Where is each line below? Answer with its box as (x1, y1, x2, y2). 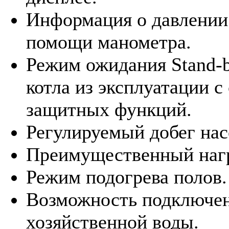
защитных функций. (26, 98, 192, 120)
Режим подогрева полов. (26, 166, 227, 188)
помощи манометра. (26, 31, 191, 53)
